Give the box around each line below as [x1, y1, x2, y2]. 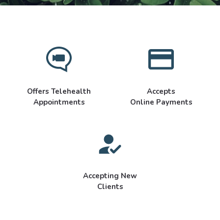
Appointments [33, 97, 85, 107]
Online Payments [130, 97, 192, 107]
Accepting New [83, 171, 137, 181]
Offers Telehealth [27, 86, 91, 96]
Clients [97, 182, 123, 192]
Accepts [147, 86, 175, 96]
